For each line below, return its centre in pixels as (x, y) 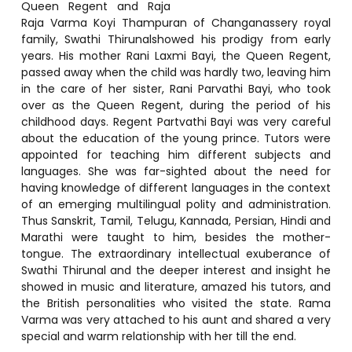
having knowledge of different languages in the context (176, 187)
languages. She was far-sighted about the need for (176, 171)
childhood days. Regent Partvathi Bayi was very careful (176, 121)
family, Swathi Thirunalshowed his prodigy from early (176, 39)
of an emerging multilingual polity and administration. (176, 204)
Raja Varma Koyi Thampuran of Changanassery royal (176, 22)
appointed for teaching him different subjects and (176, 154)
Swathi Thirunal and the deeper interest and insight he (176, 270)
